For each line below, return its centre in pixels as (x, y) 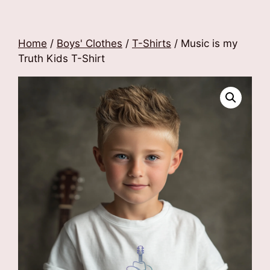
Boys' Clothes (89, 43)
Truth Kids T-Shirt (61, 58)
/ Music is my (204, 43)
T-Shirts (152, 43)
